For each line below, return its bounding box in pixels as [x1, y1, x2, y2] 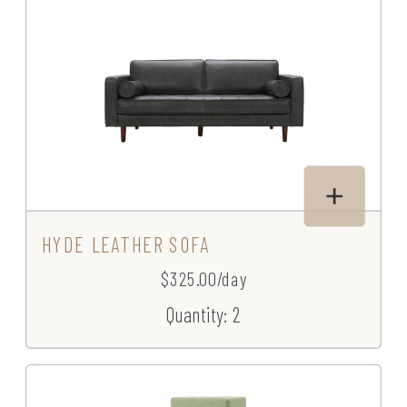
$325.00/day [161, 267, 246, 291]
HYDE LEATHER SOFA [42, 232, 211, 257]
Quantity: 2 [165, 302, 242, 327]
